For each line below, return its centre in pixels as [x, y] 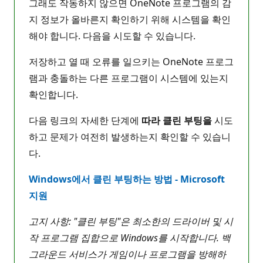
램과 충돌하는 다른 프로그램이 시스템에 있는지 [129, 78]
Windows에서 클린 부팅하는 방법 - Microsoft [127, 179]
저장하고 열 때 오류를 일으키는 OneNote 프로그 [131, 61]
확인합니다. [53, 94]
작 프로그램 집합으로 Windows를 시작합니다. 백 [130, 237]
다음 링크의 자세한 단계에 [85, 120]
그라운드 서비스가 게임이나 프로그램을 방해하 [127, 254]
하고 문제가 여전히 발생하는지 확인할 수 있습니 [130, 136]
